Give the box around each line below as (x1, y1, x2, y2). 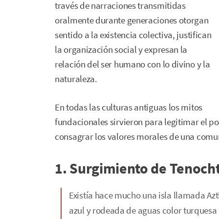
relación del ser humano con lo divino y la (55, 59, 210, 70)
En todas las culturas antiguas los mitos (55, 101, 202, 113)
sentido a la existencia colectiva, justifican (55, 29, 212, 41)
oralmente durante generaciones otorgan (55, 15, 209, 26)
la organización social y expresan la (55, 44, 188, 55)
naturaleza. (55, 73, 97, 85)
